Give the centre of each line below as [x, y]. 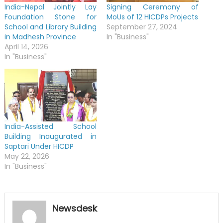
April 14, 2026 [26, 47]
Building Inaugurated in [50, 136]
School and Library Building [50, 27]
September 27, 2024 [142, 27]
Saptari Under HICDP [39, 146]
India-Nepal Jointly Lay [50, 7]
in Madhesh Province [40, 37]
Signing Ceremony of [153, 7]
